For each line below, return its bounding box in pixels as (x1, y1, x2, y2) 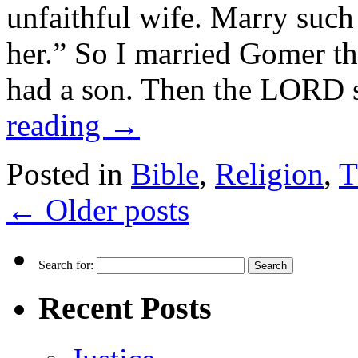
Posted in (6, 157, 123, 191)
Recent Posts (38, 289, 212, 326)
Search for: (38, 258, 93, 272)
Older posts (38, 193, 189, 227)
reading (6, 108, 109, 142)
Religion (215, 157, 324, 191)
